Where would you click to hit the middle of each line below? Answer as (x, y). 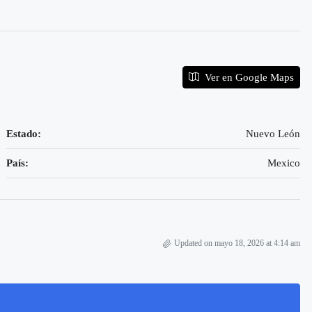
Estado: (24, 134)
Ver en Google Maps (248, 77)
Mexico (283, 163)
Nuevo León (273, 134)
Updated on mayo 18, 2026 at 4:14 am (237, 243)
